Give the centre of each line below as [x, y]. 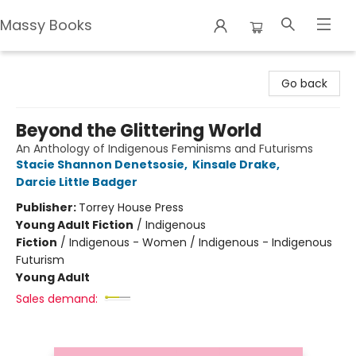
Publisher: [47, 207]
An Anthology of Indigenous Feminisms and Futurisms [164, 149]
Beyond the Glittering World [139, 131]
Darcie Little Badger [77, 182]
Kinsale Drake [234, 164]
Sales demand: [57, 299]
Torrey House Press [131, 207]
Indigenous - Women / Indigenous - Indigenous [201, 242]
